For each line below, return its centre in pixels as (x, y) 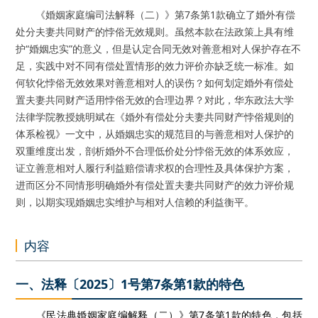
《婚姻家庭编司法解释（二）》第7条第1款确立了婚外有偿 (156, 15)
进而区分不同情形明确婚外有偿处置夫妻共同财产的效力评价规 (155, 185)
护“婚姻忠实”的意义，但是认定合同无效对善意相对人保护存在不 (159, 49)
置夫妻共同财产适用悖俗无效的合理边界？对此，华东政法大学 (155, 100)
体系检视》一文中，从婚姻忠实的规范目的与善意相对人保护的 (155, 134)
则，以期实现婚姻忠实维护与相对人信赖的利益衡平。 (135, 202)
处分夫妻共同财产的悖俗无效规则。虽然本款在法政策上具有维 (155, 32)
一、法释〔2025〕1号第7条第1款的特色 (130, 284)
